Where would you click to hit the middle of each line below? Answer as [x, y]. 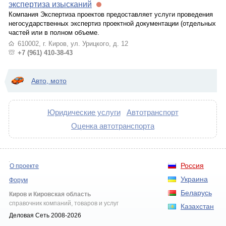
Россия [192, 165]
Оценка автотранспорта [113, 126]
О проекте [24, 166]
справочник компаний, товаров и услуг [64, 203]
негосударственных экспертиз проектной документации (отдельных [112, 23]
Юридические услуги [84, 112]
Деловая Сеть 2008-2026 [45, 215]
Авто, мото [49, 81]
